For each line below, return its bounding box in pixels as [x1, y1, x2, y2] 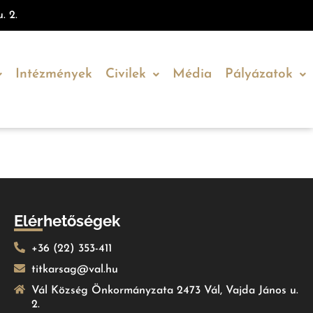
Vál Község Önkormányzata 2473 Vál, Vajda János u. [31, 285, 298, 296]
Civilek [105, 68, 146, 81]
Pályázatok [224, 68, 293, 81]
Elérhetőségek [14, 212, 120, 230]
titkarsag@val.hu [31, 264, 118, 275]
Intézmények [15, 68, 92, 81]
